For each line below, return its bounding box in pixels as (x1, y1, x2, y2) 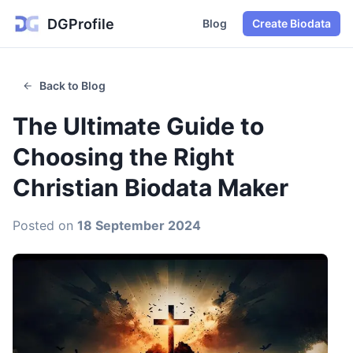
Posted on (13, 217, 77, 233)
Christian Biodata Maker (13, 173, 288, 202)
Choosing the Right (13, 143, 235, 171)
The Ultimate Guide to (13, 112, 264, 140)
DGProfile (47, 15, 114, 32)
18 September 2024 (77, 217, 201, 233)
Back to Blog (39, 79, 106, 92)
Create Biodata (252, 17, 331, 30)
